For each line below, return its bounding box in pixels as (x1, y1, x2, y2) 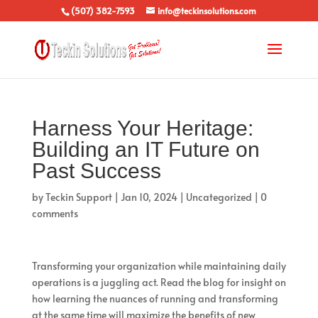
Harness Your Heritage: (31, 116, 253, 140)
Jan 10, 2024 (120, 190, 177, 204)
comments (31, 207, 78, 220)
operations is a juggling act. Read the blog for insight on (31, 275, 286, 289)
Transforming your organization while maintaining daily (31, 259, 286, 273)
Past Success (31, 159, 161, 182)
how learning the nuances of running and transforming (31, 292, 278, 305)
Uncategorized (185, 190, 252, 204)
